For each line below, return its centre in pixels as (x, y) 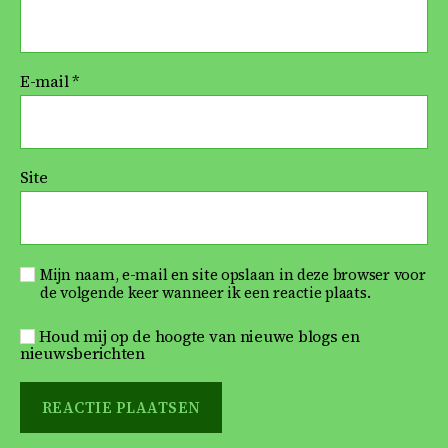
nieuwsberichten (82, 353)
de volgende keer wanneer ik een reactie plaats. (205, 293)
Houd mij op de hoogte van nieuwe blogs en (197, 336)
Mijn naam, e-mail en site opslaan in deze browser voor (233, 275)
